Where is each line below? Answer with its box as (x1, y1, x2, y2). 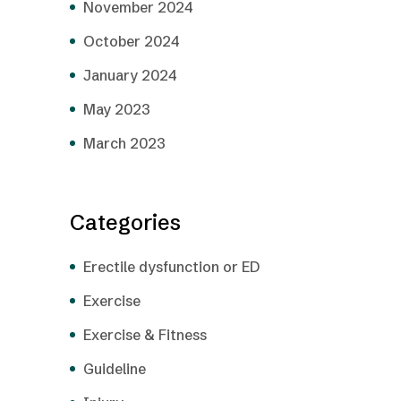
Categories (70, 209, 181, 235)
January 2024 (83, 65, 176, 84)
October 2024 (83, 31, 179, 50)
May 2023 (83, 99, 150, 118)
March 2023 (83, 133, 166, 152)
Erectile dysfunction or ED (83, 257, 260, 276)
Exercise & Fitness (83, 325, 207, 344)
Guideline (83, 359, 146, 378)
